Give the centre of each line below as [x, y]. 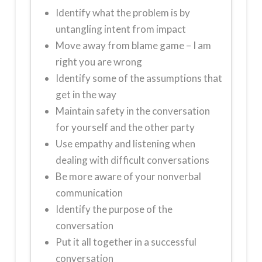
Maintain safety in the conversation [132, 111]
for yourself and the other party [125, 127]
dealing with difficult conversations [132, 160]
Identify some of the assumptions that [139, 78]
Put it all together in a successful [126, 242]
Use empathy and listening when [125, 144]
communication [89, 193]
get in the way [86, 95]
